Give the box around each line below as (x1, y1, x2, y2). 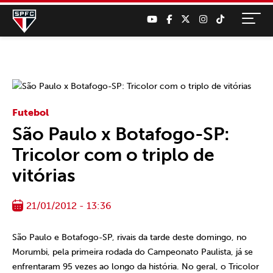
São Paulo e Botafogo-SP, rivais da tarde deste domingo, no (12, 232, 247, 243)
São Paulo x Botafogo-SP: (12, 123, 230, 145)
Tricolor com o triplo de (12, 144, 214, 166)
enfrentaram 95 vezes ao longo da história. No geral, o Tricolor (12, 261, 259, 272)
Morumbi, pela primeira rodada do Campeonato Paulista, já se (12, 247, 253, 257)
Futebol (12, 107, 49, 118)
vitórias (12, 165, 76, 186)
